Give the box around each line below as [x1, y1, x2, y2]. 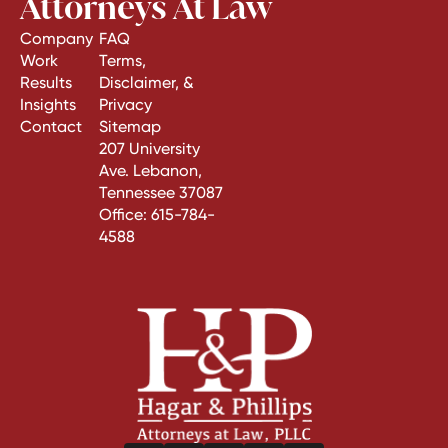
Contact [20, 117, 82, 136]
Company [20, 29, 93, 48]
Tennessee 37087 [99, 183, 223, 202]
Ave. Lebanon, [99, 161, 202, 180]
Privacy [99, 95, 152, 114]
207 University [99, 139, 200, 158]
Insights [20, 95, 76, 114]
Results [20, 73, 72, 92]
